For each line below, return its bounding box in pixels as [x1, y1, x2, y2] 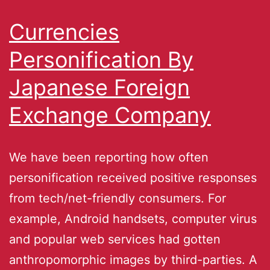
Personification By [9, 46, 193, 73]
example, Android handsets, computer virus [9, 211, 257, 226]
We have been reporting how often [9, 149, 209, 165]
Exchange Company [9, 101, 211, 128]
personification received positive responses [9, 170, 257, 185]
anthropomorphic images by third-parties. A [9, 252, 257, 267]
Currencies [9, 18, 119, 45]
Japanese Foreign [9, 74, 190, 101]
